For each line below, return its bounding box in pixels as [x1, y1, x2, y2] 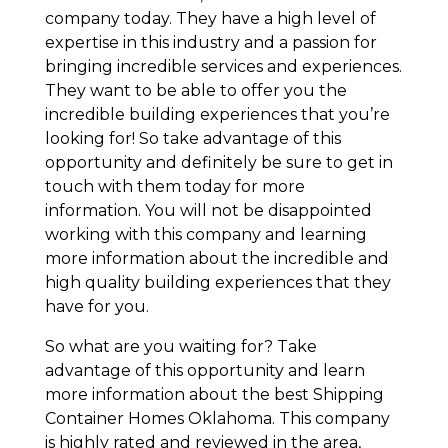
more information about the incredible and [44, 249, 389, 269]
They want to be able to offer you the [44, 81, 347, 101]
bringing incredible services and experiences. [44, 57, 402, 77]
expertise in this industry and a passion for [44, 33, 377, 53]
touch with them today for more [44, 177, 305, 197]
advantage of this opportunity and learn [44, 361, 365, 381]
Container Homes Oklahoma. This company [44, 409, 390, 429]
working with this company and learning [44, 225, 367, 245]
